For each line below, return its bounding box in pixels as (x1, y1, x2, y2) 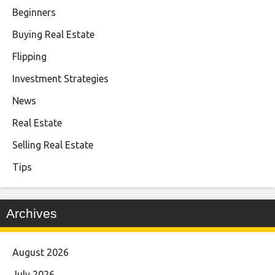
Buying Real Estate (12, 28, 95, 40)
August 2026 (12, 246, 69, 258)
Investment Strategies (12, 72, 109, 84)
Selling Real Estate (12, 139, 93, 150)
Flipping (12, 50, 47, 62)
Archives (6, 206, 57, 220)
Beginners (12, 6, 56, 18)
